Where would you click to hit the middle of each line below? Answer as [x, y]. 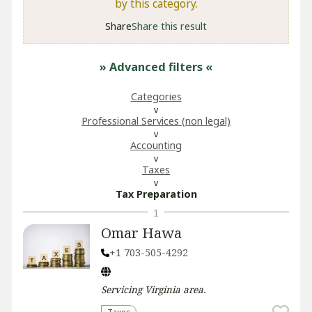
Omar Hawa [141, 233]
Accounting [156, 145]
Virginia [163, 289]
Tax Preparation [156, 194]
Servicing [123, 289]
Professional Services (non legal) [156, 121]
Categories [156, 96]
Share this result [169, 26]
